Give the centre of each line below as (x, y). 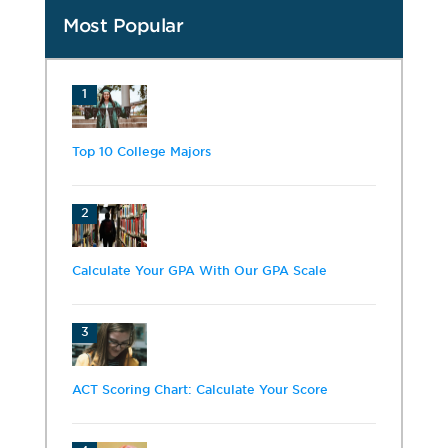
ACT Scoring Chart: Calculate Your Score (200, 389)
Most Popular (123, 25)
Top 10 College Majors (141, 151)
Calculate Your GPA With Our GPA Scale (199, 270)
